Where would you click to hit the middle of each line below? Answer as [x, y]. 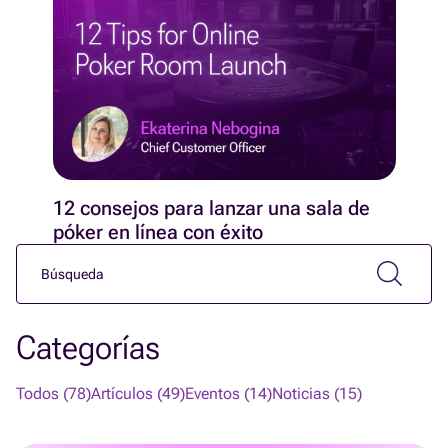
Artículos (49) [138, 393]
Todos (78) [53, 393]
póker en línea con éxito [157, 231]
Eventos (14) [228, 393]
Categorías [88, 347]
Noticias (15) [317, 393]
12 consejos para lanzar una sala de [211, 207]
